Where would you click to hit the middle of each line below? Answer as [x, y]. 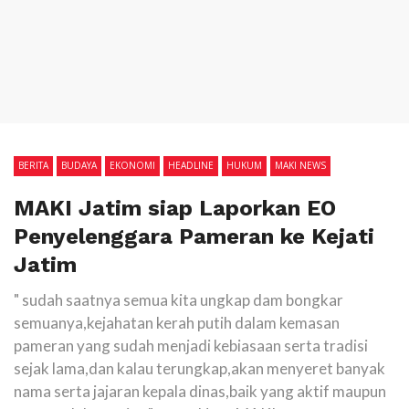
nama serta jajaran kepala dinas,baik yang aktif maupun [200, 391]
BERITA [33, 165]
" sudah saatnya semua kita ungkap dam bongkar [178, 300]
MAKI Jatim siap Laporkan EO [175, 208]
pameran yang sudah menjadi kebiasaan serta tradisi [191, 346]
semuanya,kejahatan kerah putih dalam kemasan [177, 323]
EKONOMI [132, 165]
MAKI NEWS [300, 165]
